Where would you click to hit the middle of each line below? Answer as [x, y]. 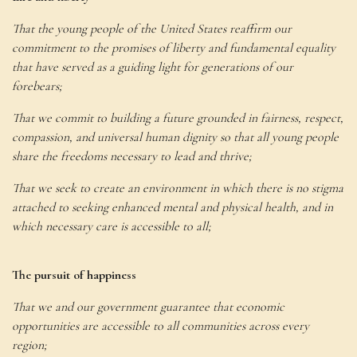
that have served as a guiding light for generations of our [153, 67]
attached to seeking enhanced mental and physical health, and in [173, 208]
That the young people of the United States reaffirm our [152, 29]
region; [29, 345]
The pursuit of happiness [74, 275]
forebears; [39, 86]
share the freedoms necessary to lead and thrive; [132, 157]
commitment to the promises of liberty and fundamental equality [174, 48]
